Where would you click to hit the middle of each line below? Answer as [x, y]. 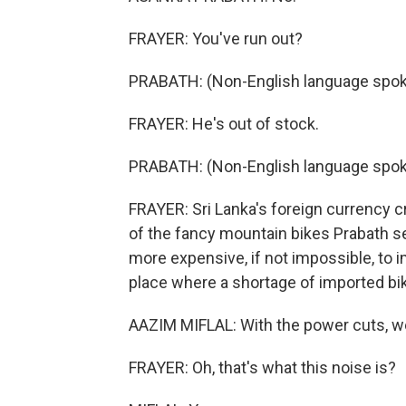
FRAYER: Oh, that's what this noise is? [262, 367]
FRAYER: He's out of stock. [224, 124]
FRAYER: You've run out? [216, 39]
